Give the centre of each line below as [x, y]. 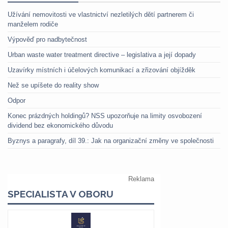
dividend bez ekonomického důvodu [60, 125]
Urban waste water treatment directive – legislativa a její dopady [102, 54]
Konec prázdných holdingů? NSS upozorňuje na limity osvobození [105, 116]
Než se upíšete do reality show [53, 85]
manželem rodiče [33, 24]
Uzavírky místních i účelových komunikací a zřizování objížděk [102, 70]
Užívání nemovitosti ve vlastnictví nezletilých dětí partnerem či [101, 14]
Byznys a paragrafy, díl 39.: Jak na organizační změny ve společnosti [111, 140]
